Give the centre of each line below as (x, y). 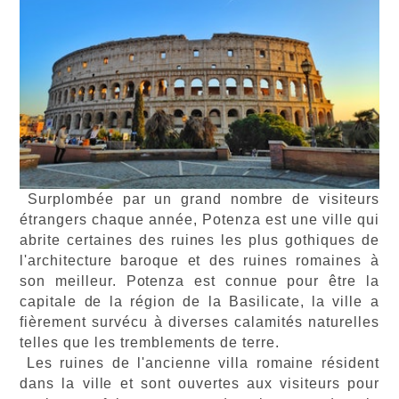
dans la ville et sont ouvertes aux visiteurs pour (199, 383)
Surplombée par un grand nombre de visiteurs (204, 199)
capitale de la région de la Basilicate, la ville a (199, 301)
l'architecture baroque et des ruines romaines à (199, 260)
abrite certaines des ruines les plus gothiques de (199, 240)
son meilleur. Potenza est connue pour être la (199, 281)
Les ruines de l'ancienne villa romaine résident (203, 362)
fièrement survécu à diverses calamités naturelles (199, 322)
